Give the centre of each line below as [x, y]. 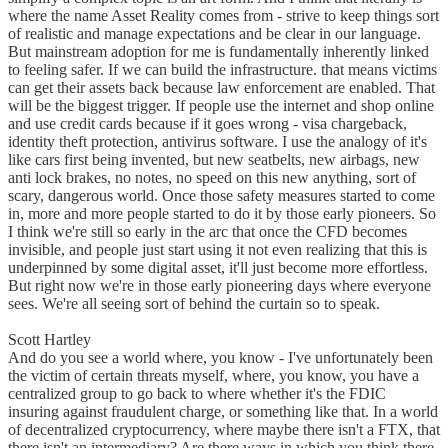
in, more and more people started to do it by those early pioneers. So [222, 214]
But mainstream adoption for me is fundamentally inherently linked [218, 52]
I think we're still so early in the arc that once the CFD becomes [207, 232]
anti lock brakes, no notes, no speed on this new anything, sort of [212, 178]
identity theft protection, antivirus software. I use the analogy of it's [217, 142]
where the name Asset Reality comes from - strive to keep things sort [223, 16]
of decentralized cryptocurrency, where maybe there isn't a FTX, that [224, 430]
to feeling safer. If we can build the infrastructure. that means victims [222, 70]
